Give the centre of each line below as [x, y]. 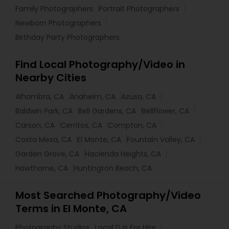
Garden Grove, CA [47, 154]
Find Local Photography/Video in [100, 64]
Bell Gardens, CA [107, 111]
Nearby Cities [51, 77]
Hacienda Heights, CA [123, 154]
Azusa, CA [139, 96]
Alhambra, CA [40, 96]
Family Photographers [54, 8]
